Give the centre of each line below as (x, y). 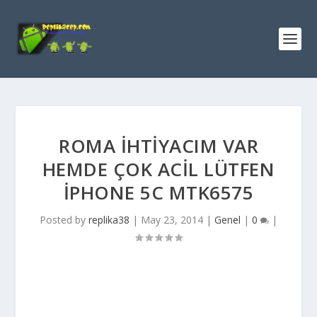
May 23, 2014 (172, 220)
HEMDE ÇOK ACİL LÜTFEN (158, 169)
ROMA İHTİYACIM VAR (158, 146)
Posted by (64, 220)
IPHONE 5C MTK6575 (158, 192)
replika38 (109, 220)
